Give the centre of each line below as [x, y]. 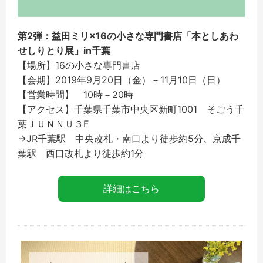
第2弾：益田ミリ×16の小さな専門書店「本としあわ [128, 36]
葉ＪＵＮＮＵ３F [53, 124]
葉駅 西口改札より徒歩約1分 [81, 154]
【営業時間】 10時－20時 [75, 95]
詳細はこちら [131, 189]
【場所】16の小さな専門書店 [79, 65]
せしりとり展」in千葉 [64, 51]
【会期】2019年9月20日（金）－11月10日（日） [122, 80]
